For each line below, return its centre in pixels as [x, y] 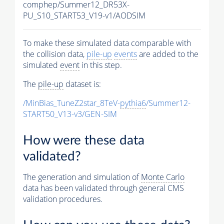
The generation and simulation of [82, 177]
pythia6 [133, 103]
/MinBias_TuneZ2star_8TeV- [71, 103]
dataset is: [82, 84]
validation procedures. [63, 199]
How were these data [84, 141]
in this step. [101, 65]
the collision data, [55, 54]
